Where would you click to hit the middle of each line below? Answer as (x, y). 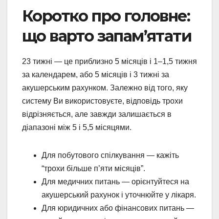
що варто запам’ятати (107, 36)
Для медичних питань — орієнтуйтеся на (115, 181)
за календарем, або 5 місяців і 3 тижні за (96, 74)
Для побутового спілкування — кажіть (110, 155)
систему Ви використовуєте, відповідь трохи (102, 101)
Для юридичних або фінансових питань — (118, 208)
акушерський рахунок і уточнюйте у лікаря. (119, 195)
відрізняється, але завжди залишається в (97, 114)
